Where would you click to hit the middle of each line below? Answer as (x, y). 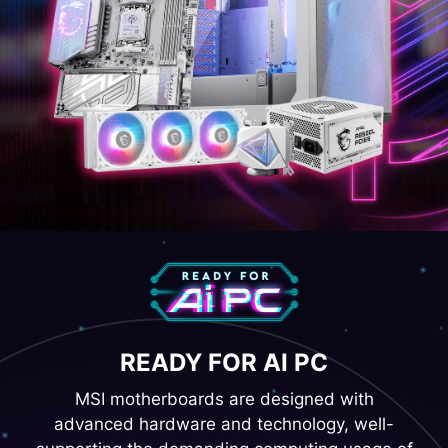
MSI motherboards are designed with (224, 399)
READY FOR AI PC (224, 363)
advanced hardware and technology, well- (224, 424)
